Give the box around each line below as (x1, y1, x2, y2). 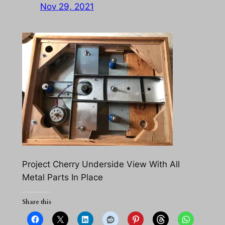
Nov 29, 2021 (40, 1, 94, 12)
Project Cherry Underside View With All (22, 159, 180, 169)
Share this (22, 198, 51, 206)
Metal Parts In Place (22, 172, 103, 182)
